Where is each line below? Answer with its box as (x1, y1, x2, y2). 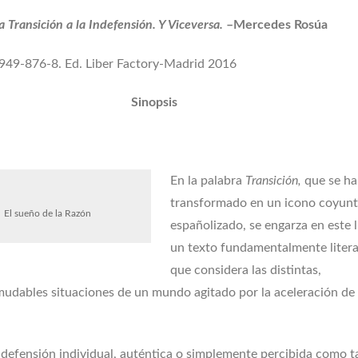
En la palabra (170, 173, 245, 187)
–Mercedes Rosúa (226, 18, 328, 31)
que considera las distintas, (170, 263, 321, 276)
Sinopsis (130, 96, 177, 109)
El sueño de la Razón (3, 208, 91, 218)
